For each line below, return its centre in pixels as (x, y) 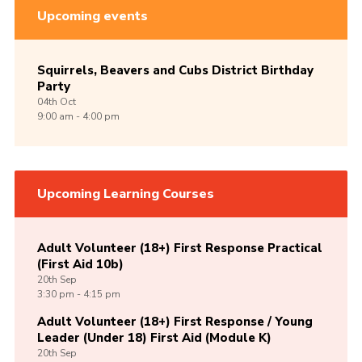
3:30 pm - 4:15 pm (78, 295)
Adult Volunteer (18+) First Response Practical (179, 248)
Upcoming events (92, 17)
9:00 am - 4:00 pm (78, 117)
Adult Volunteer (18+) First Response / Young (175, 322)
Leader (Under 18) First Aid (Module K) (154, 338)
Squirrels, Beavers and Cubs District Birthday (175, 71)
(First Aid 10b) (80, 265)
